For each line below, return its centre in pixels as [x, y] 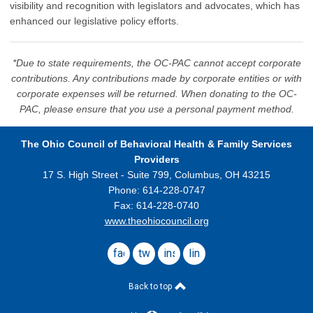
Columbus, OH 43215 [223, 174]
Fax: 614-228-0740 [156, 205]
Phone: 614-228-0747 [156, 190]
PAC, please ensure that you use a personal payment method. [156, 109]
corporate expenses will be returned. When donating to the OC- [156, 93]
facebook [136, 253]
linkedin [208, 253]
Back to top [151, 286]
